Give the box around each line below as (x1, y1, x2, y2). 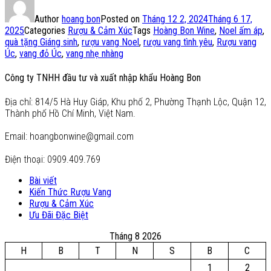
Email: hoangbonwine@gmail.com (5, 131, 134, 143)
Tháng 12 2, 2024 (142, 13, 208, 25)
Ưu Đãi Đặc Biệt (29, 209, 88, 221)
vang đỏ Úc (19, 47, 62, 59)
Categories (24, 24, 68, 36)
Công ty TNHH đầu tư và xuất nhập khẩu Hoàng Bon (5, 72, 201, 84)
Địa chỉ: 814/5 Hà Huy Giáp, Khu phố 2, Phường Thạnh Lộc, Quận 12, (5, 96, 266, 108)
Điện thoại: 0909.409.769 (5, 154, 100, 166)
